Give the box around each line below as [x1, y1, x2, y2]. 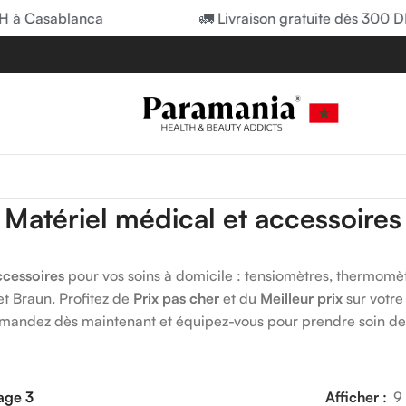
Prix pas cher [132, 289, 219, 307]
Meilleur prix [259, 289, 343, 307]
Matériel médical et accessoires [5, 201, 401, 235]
